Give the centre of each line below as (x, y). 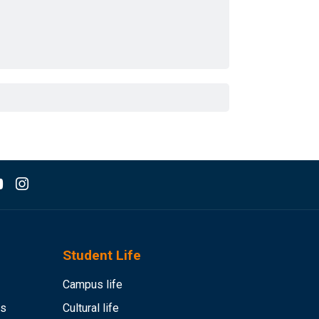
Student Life (102, 255)
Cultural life (91, 308)
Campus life (93, 284)
